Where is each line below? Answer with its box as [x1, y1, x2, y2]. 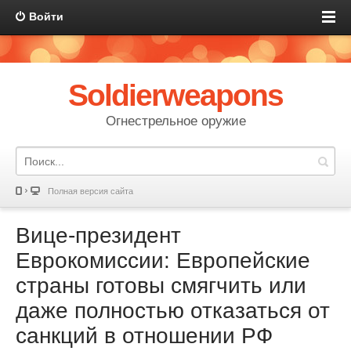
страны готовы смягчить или [16, 273, 306, 298]
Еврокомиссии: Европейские [16, 248, 310, 273]
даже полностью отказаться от [16, 299, 330, 323]
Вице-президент [16, 223, 181, 248]
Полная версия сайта [48, 186, 133, 196]
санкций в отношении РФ [16, 324, 273, 348]
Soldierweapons [68, 78, 283, 112]
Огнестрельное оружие [105, 114, 246, 128]
